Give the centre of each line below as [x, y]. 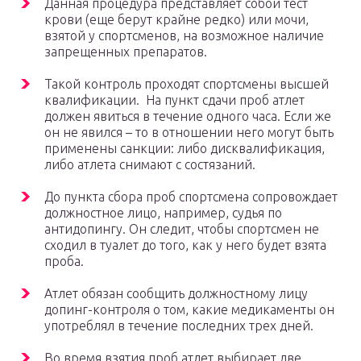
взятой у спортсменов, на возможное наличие [184, 36]
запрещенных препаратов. [126, 52]
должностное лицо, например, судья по [163, 213]
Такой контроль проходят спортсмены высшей [187, 84]
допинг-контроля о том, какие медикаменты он [189, 310]
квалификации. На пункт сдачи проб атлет [174, 100]
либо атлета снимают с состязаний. [150, 165]
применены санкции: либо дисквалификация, [185, 149]
